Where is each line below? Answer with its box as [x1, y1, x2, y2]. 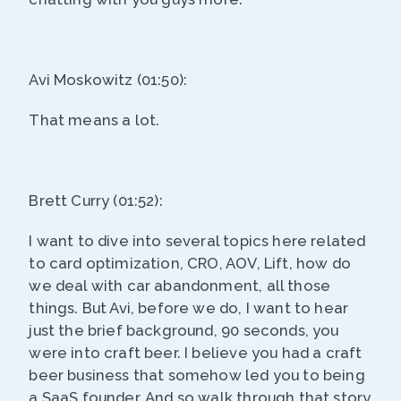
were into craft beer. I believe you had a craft [29, 344, 363, 363]
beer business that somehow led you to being [29, 366, 365, 385]
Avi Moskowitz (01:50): [29, 71, 188, 90]
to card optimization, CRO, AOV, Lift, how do [29, 254, 351, 273]
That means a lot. [29, 111, 164, 130]
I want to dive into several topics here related [29, 232, 366, 251]
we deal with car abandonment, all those [29, 277, 331, 295]
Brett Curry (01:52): [29, 192, 163, 210]
